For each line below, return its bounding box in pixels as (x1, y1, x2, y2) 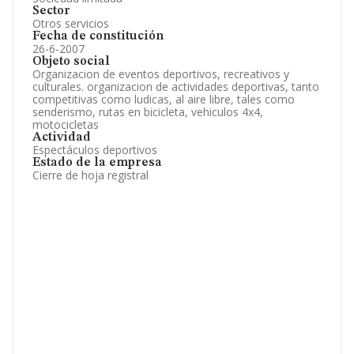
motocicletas (32, 117, 99, 132)
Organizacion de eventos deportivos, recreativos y (32, 66, 289, 81)
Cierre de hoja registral (32, 168, 149, 183)
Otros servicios (32, 16, 109, 31)
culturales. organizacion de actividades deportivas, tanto (32, 79, 319, 94)
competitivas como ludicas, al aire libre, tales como (32, 92, 295, 107)
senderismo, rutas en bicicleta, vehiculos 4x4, (32, 104, 263, 119)
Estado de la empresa (32, 156, 162, 169)
